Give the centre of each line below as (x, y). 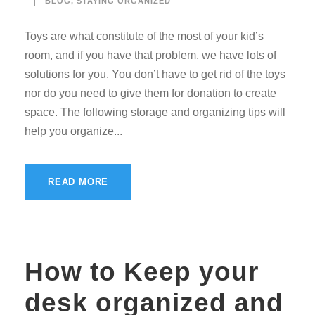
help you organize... (73, 131)
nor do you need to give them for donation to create (150, 93)
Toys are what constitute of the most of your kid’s (144, 36)
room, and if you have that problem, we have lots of (150, 55)
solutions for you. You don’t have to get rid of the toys (155, 74)
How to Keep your (142, 271)
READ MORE (78, 181)
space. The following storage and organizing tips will (155, 112)
